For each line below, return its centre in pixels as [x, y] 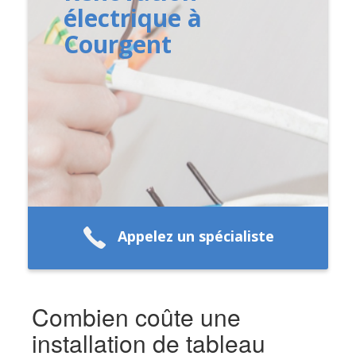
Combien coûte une [136, 316]
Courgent [118, 44]
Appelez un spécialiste [195, 236]
